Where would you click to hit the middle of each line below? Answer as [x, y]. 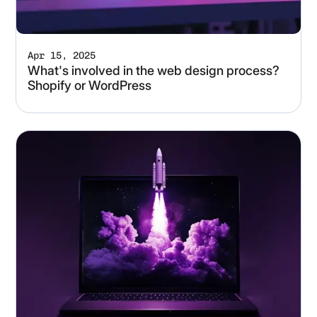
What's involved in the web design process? [154, 71]
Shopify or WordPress [90, 86]
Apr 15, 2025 [62, 56]
